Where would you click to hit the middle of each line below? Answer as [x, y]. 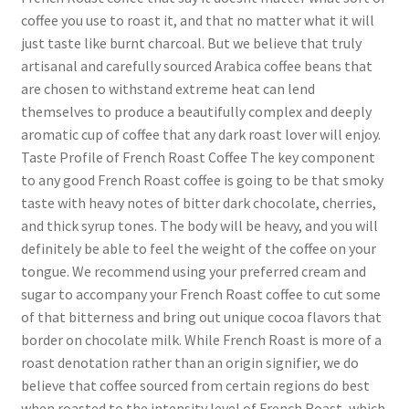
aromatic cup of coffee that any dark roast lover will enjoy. [200, 135]
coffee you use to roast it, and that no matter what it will [197, 21]
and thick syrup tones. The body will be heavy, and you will [199, 226]
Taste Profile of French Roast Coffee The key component [198, 157]
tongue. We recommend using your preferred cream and [193, 272]
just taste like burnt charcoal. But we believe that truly [191, 43]
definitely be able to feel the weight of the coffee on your [198, 249]
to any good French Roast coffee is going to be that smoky [202, 180]
